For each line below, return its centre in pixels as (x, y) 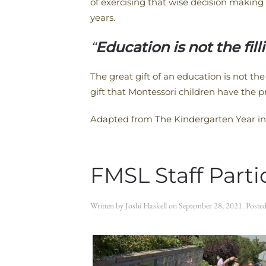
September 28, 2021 (210, 205)
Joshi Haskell (146, 205)
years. (103, 18)
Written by (108, 205)
